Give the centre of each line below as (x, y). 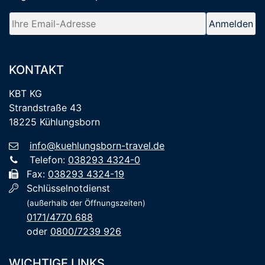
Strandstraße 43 (45, 107)
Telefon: (47, 159)
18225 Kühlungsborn (54, 122)
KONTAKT (36, 70)
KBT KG (25, 93)
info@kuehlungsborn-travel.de (97, 145)
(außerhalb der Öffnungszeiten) (86, 203)
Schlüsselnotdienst (68, 188)
